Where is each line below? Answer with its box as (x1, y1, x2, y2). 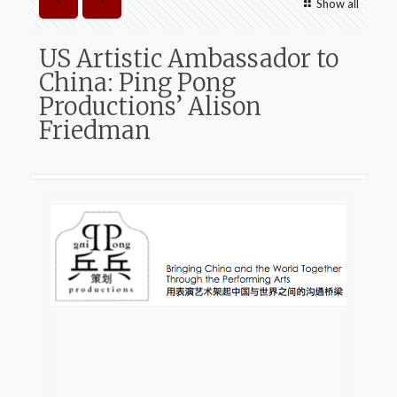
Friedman (38, 115, 151, 145)
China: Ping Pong (38, 67, 236, 97)
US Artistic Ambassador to (38, 43, 339, 74)
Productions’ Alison (38, 91, 261, 121)
